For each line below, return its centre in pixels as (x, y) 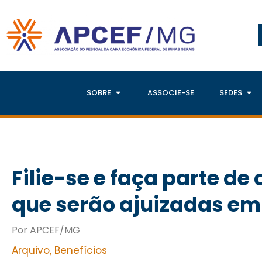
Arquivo (31, 251)
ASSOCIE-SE (170, 93)
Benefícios (81, 251)
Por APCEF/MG (46, 230)
